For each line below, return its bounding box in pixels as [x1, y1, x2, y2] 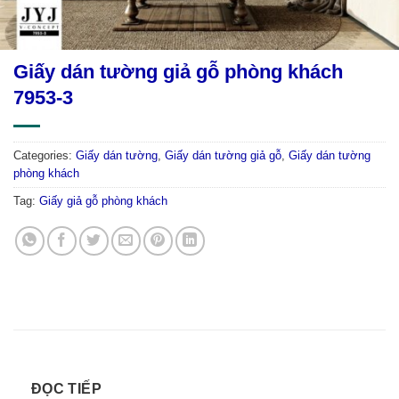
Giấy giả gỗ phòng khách [39, 193, 167, 208]
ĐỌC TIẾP [30, 380, 102, 396]
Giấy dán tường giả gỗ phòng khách [13, 60, 343, 83]
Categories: [13, 148, 76, 162]
